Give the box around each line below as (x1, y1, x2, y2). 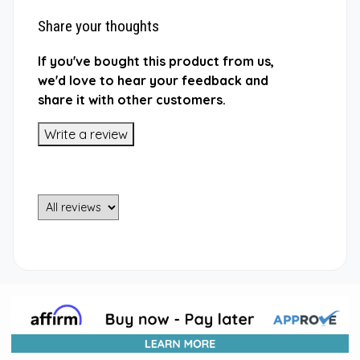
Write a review (44, 125, 128, 142)
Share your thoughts (38, 16, 159, 35)
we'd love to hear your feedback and (38, 72, 268, 88)
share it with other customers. (38, 91, 226, 108)
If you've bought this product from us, (38, 52, 274, 69)
